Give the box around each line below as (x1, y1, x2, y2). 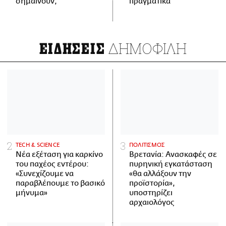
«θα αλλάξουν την (129, 169, 191, 179)
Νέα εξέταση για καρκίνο (16, 150, 103, 159)
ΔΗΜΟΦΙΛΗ (105, 38, 187, 58)
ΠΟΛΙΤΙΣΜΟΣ (129, 142, 165, 149)
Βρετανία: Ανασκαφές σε (129, 150, 217, 159)
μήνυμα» (16, 189, 47, 198)
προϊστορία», (129, 179, 175, 188)
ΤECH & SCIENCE (16, 142, 60, 149)
